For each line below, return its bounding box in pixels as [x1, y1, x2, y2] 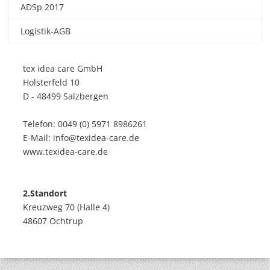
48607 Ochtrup [23, 215, 84, 227]
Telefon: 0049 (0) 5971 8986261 [23, 118, 148, 130]
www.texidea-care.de [23, 146, 108, 158]
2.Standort [23, 187, 67, 199]
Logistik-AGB [20, 25, 71, 37]
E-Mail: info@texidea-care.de [23, 132, 140, 144]
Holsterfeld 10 [23, 77, 80, 89]
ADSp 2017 [20, 1, 64, 13]
